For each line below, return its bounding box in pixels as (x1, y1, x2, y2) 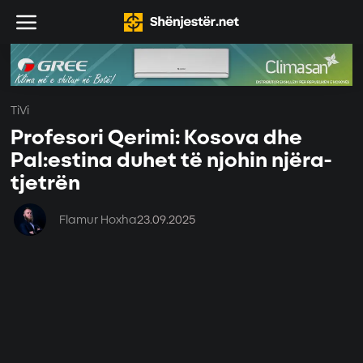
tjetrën (11, 171, 81, 197)
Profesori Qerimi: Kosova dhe (11, 126, 303, 152)
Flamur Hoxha (59, 211, 138, 228)
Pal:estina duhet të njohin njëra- (11, 148, 332, 174)
